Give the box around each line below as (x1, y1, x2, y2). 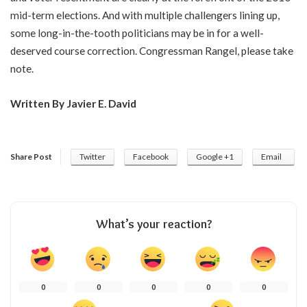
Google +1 (196, 151, 234, 162)
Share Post (10, 151, 52, 162)
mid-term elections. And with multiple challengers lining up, (10, 8, 280, 21)
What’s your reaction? (95, 216, 212, 232)
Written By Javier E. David (10, 97, 136, 110)
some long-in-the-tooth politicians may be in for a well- (10, 26, 264, 39)
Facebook (133, 151, 169, 162)
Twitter (79, 151, 106, 162)
